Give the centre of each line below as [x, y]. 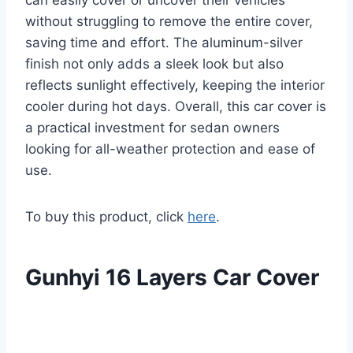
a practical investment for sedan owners [152, 128]
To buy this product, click [106, 217]
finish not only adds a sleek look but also [154, 64]
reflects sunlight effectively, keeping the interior [175, 85]
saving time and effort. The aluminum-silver [164, 43]
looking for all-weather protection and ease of [170, 149]
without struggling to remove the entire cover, [169, 22]
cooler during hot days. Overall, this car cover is [176, 107]
